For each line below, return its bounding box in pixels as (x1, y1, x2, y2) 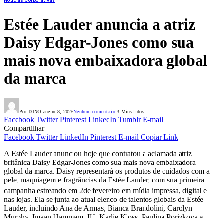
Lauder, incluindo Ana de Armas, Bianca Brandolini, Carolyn (4, 204, 192, 213)
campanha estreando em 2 (4, 186, 83, 195)
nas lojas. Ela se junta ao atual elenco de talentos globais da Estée (4, 195, 203, 204)
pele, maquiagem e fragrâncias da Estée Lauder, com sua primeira (4, 176, 204, 184)
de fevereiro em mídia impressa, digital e (83, 186, 207, 195)
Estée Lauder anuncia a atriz (4, 15, 195, 33)
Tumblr (118, 115, 141, 124)
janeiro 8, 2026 (41, 109, 73, 115)
